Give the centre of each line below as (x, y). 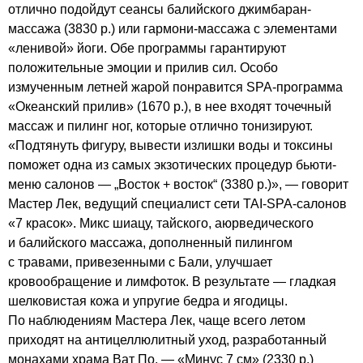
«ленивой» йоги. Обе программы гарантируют (147, 48)
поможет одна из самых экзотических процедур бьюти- (172, 164)
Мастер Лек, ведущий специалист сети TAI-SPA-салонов (177, 203)
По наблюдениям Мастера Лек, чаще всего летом (157, 320)
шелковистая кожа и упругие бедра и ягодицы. (148, 301)
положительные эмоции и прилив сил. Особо (143, 67)
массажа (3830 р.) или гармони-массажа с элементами (173, 28)
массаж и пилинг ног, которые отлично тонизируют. (160, 126)
